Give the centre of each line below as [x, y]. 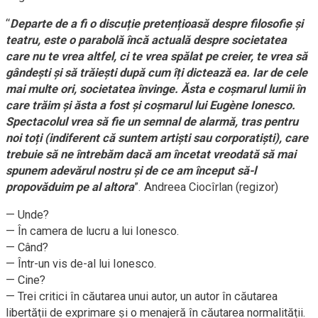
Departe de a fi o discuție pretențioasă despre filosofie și [157, 24]
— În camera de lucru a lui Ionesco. [93, 231]
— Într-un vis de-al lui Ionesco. [81, 264]
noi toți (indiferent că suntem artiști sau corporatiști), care [157, 138]
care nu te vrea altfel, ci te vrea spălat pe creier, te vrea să [157, 57]
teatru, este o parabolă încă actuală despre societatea [146, 40]
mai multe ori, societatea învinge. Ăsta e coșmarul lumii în [155, 89]
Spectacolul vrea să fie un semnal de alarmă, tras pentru [152, 122]
